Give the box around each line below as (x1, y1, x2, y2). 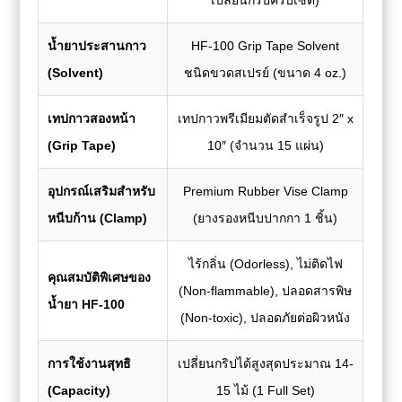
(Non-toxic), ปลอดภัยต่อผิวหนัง (180, 310, 351, 325)
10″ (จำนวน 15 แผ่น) (206, 137, 324, 153)
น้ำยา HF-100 (48, 296, 126, 311)
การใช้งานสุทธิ (48, 355, 132, 371)
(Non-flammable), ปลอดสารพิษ (179, 283, 353, 298)
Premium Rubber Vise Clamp (182, 183, 348, 198)
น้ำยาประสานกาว (48, 38, 147, 53)
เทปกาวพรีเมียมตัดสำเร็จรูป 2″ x (177, 110, 354, 126)
